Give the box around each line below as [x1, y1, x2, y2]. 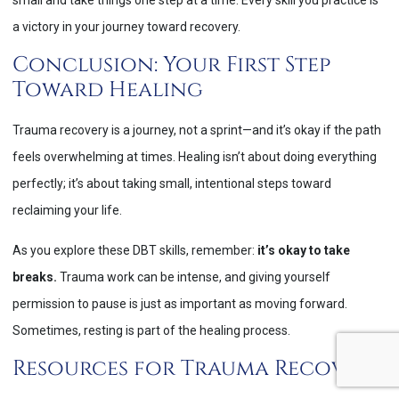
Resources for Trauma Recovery [12, 354, 383, 384]
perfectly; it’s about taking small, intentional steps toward [12, 176, 331, 191]
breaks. [12, 269, 57, 284]
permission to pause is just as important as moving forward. [12, 296, 347, 311]
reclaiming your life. [12, 203, 122, 218]
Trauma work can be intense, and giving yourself [57, 269, 330, 284]
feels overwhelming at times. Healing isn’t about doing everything [12, 150, 377, 165]
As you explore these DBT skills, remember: [12, 242, 257, 257]
